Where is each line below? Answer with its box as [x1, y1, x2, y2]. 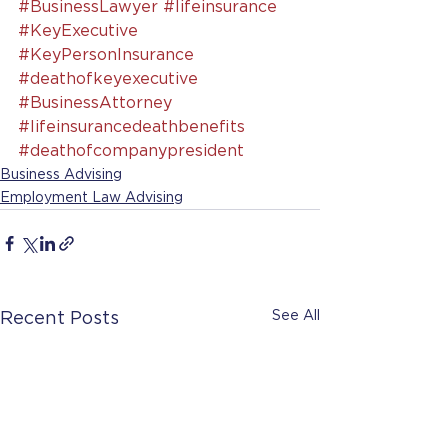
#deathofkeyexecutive [18, 71, 198, 87]
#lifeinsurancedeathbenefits [18, 119, 245, 135]
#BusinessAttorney [18, 95, 172, 111]
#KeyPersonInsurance [18, 47, 194, 63]
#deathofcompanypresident [18, 143, 244, 159]
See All [272, 309, 320, 323]
